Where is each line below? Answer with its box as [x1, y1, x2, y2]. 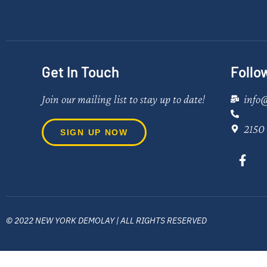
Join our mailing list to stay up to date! [42, 92, 205, 106]
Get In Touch [42, 63, 119, 81]
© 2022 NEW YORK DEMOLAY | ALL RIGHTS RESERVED [6, 215, 207, 226]
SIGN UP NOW [60, 128, 128, 138]
